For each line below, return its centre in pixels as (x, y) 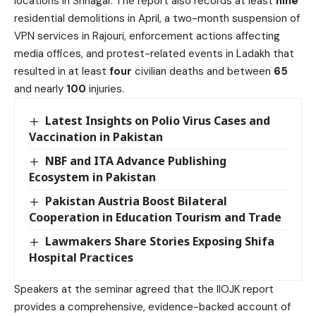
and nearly (40, 89)
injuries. (105, 89)
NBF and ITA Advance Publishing (136, 160)
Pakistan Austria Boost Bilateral (136, 201)
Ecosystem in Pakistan (92, 177)
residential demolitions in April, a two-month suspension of (157, 18)
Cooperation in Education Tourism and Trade (155, 218)
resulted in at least (62, 71)
